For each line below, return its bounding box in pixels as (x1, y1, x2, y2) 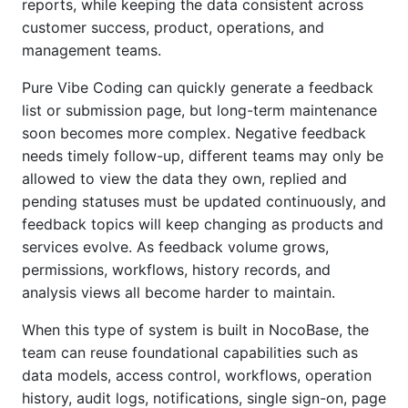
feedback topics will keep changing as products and (22, 215, 383, 233)
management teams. (22, 41, 161, 59)
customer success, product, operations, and (22, 18, 324, 36)
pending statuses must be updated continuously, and (22, 192, 386, 210)
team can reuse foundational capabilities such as (22, 343, 358, 362)
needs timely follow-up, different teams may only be (22, 147, 383, 165)
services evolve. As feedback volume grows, (22, 238, 329, 256)
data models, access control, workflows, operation (22, 366, 372, 384)
